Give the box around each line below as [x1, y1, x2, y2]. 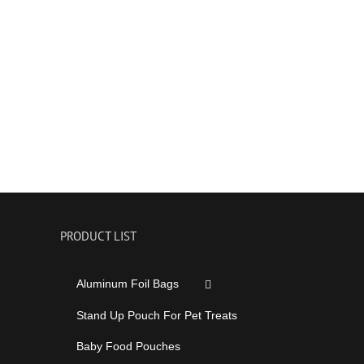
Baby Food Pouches [76, 339, 180, 353]
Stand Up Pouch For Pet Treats [76, 308, 237, 322]
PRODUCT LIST [59, 228, 136, 244]
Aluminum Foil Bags [76, 277, 179, 290]
